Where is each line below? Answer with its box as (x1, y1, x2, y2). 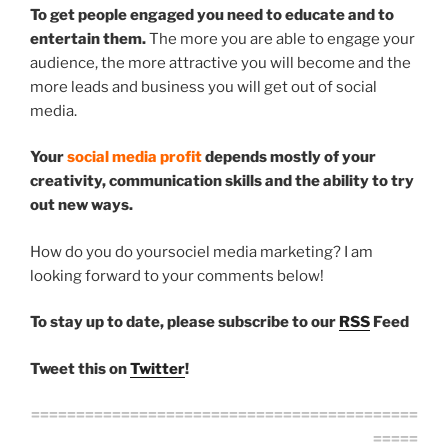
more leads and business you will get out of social (30, 77, 377, 96)
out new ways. (30, 196, 133, 215)
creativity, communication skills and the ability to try (30, 172, 414, 191)
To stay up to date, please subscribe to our (30, 313, 339, 332)
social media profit (67, 148, 202, 167)
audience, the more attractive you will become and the (30, 53, 411, 72)
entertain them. (30, 29, 146, 48)
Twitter (130, 359, 185, 378)
